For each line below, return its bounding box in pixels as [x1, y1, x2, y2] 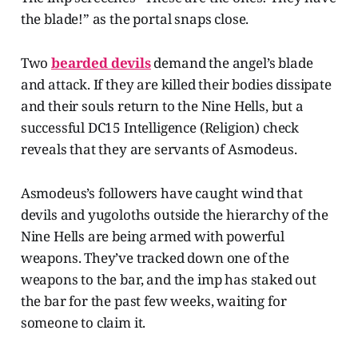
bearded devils [51, 54, 151, 73]
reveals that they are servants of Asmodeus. [20, 140, 297, 159]
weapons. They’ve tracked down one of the [20, 249, 289, 268]
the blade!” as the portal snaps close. [20, 10, 249, 29]
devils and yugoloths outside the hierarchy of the [20, 205, 328, 225]
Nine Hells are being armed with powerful [20, 227, 284, 246]
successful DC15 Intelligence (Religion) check [20, 118, 300, 137]
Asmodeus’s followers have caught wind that [20, 184, 303, 203]
